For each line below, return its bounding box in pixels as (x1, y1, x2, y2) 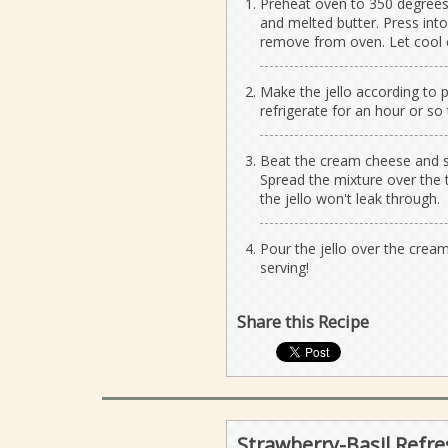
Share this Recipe (236, 309, 369, 333)
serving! (259, 257, 309, 277)
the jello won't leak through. (259, 188, 440, 208)
